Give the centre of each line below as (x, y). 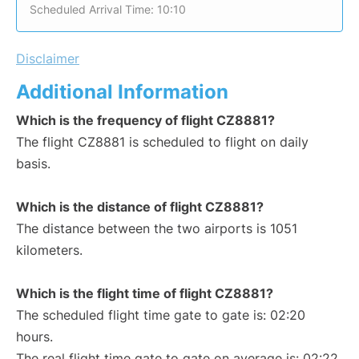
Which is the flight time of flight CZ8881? (145, 294)
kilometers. (49, 250)
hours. (34, 337)
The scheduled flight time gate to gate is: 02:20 (161, 315)
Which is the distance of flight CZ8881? (140, 207)
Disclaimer (48, 59)
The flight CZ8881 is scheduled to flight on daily (162, 142)
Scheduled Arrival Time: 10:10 (108, 10)
